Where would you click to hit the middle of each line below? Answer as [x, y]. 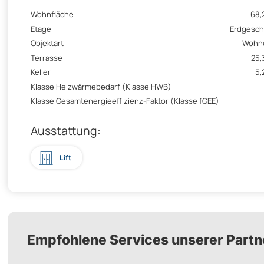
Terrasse [47, 57]
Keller [41, 72]
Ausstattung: [66, 131]
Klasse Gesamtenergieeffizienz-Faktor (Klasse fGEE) [125, 101]
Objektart [47, 43]
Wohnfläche [52, 14]
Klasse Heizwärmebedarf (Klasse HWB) [101, 86]
